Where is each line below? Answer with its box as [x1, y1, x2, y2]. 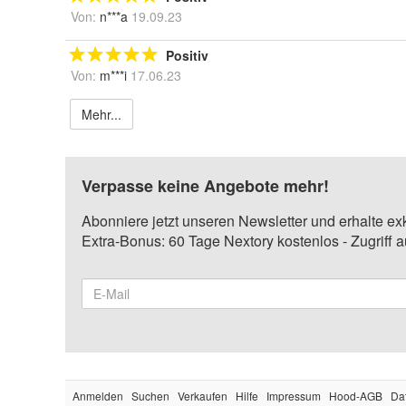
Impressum [266, 387, 321, 403]
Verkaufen [178, 387, 227, 403]
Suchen [131, 387, 169, 403]
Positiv [166, 45, 208, 64]
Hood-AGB [329, 387, 382, 403]
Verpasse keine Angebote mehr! [82, 173, 329, 198]
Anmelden [72, 387, 123, 403]
